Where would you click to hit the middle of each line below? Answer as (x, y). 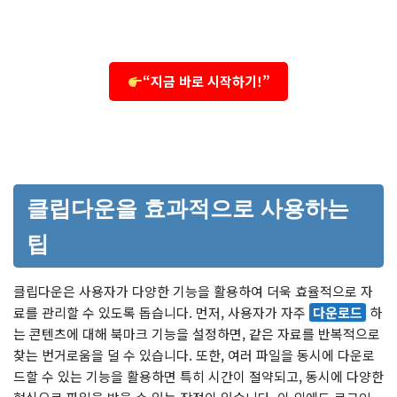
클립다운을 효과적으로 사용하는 (188, 209)
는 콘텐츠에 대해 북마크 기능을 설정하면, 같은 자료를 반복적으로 (197, 334)
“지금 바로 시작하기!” (206, 82)
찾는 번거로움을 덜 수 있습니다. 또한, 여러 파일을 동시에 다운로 (194, 355)
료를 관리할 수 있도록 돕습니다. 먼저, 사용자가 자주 (161, 313)
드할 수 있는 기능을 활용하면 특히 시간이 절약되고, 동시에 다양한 (198, 377)
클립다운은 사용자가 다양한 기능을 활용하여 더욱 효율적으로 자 (193, 292)
